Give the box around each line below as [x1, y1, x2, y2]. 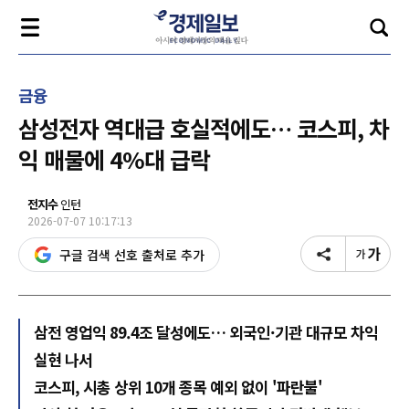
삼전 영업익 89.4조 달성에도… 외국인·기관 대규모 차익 [34, 320, 378, 343]
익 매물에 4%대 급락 [18, 142, 210, 175]
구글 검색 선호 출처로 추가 [59, 246, 204, 264]
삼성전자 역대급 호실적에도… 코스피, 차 [18, 111, 389, 144]
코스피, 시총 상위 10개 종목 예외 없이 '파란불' [34, 375, 322, 398]
